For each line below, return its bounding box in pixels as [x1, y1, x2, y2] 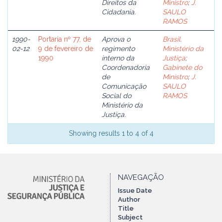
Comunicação [102, 82, 146, 90]
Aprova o [102, 35, 130, 43]
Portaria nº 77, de [38, 35, 91, 43]
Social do [102, 92, 131, 100]
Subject [118, 214, 143, 221]
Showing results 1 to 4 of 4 [68, 129, 154, 137]
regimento [102, 45, 135, 53]
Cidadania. [102, 8, 136, 16]
